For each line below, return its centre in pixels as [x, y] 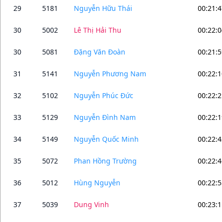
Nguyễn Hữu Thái [103, 8]
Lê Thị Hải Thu [98, 30]
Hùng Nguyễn [97, 182]
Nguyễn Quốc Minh [106, 139]
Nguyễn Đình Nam [105, 117]
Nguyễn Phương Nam [110, 73]
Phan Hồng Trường [105, 161]
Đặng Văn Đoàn [100, 52]
